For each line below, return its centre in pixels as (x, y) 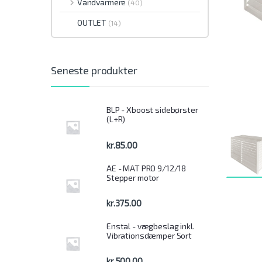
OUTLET (93, 23)
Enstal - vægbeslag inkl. (151, 226)
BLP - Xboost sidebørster (152, 110)
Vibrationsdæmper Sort (149, 235)
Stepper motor (133, 177)
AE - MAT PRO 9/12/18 (146, 168)
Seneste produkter (94, 70)
